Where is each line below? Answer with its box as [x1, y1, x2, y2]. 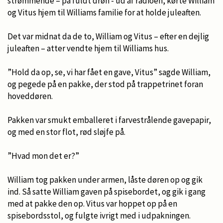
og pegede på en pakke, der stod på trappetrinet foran [7, 78, 203, 90]
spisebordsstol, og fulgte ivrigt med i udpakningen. [7, 210, 191, 221]
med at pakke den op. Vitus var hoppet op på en [7, 198, 177, 209]
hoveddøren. [7, 90, 56, 102]
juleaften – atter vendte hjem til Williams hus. [7, 42, 169, 54]
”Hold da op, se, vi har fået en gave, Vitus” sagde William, [7, 66, 211, 78]
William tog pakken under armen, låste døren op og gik [7, 174, 203, 185]
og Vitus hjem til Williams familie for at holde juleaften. [7, 6, 201, 18]
